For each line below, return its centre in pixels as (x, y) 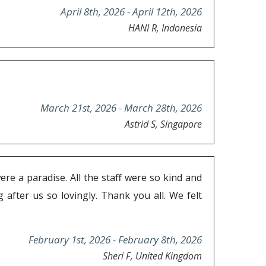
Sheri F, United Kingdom (152, 256)
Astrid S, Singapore (163, 124)
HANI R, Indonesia (165, 28)
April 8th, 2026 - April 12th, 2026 (131, 12)
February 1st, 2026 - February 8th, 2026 (115, 240)
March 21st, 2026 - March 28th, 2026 (121, 108)
